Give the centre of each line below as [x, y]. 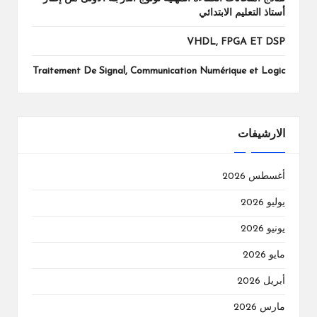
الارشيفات [261, 135]
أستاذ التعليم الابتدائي [242, 13]
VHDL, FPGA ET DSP [236, 42]
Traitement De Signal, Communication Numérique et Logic [159, 71]
